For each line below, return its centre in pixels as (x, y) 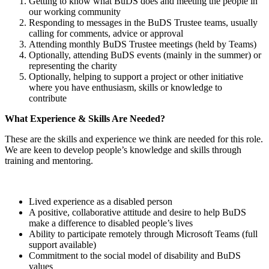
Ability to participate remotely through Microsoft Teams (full (143, 234)
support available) (64, 244)
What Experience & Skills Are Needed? (86, 118)
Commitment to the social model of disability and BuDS (135, 255)
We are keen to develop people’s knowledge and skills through (123, 150)
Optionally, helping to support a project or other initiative (136, 76)
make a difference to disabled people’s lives (112, 223)
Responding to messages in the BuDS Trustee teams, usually (143, 22)
